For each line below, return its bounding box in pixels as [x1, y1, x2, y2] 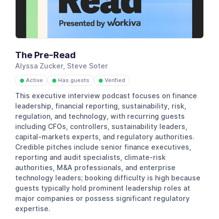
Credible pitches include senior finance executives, [15, 143, 192, 151]
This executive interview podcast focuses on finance [15, 91, 197, 100]
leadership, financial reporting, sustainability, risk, [15, 102, 187, 110]
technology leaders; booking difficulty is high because [15, 174, 201, 182]
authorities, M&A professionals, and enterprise [15, 163, 176, 172]
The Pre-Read [15, 50, 76, 61]
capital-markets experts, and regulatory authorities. [15, 132, 195, 141]
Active [24, 77, 44, 84]
